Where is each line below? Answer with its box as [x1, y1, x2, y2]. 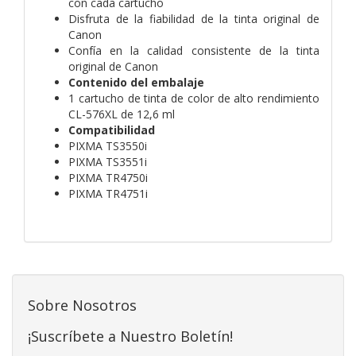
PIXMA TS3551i [68, 153, 147, 169]
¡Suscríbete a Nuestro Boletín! [28, 326, 233, 346]
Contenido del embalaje [68, 74, 204, 90]
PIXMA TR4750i [68, 169, 148, 185]
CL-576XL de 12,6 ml [68, 106, 175, 122]
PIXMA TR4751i [68, 185, 148, 201]
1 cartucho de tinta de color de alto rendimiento [68, 90, 319, 106]
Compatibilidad [68, 122, 155, 137]
